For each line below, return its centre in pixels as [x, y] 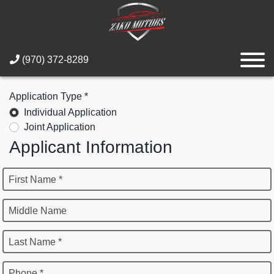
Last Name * [35, 242]
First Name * [35, 179]
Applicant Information [91, 147]
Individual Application [70, 112]
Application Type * [49, 96]
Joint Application [60, 127]
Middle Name [38, 210]
